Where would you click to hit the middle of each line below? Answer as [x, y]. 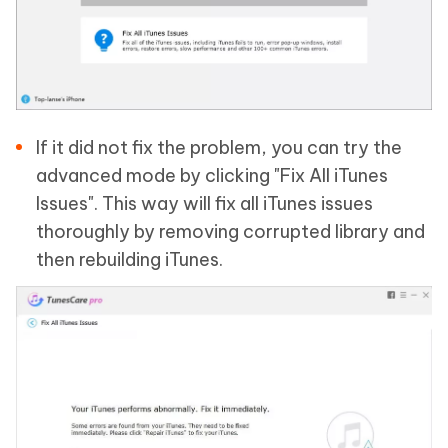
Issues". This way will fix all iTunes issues [204, 204]
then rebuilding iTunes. [129, 260]
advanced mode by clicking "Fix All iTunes [212, 176]
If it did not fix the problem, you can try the [219, 148]
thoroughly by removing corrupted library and [230, 232]
